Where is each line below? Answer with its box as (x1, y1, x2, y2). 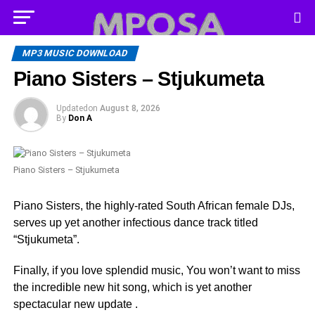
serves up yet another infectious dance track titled (13, 217, 258, 229)
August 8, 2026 (99, 103, 160, 113)
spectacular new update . (13, 298, 138, 310)
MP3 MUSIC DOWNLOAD (20, 48, 129, 58)
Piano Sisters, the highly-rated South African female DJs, (13, 200, 295, 212)
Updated (56, 103, 88, 113)
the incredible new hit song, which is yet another (13, 281, 252, 293)
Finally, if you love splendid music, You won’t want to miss (13, 264, 300, 276)
